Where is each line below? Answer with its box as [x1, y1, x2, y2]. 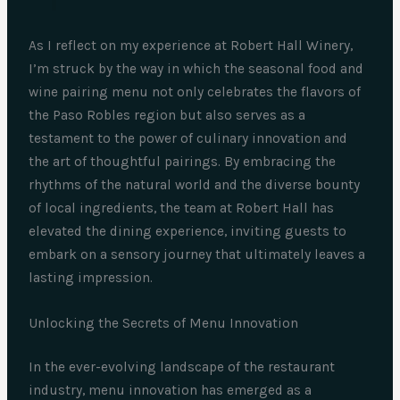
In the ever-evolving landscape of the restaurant [29, 358, 336, 375]
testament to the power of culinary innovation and [29, 129, 348, 146]
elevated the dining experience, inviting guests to [29, 222, 347, 239]
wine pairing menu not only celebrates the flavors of [29, 83, 362, 100]
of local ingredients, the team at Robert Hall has [29, 199, 335, 216]
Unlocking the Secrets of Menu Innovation [29, 314, 299, 331]
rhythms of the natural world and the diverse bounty [29, 176, 361, 193]
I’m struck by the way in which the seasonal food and [29, 60, 364, 77]
